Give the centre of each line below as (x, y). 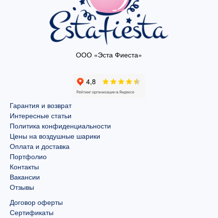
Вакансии (25, 177)
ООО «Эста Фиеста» (109, 55)
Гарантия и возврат (41, 105)
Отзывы (22, 187)
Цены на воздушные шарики (55, 136)
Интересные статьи (41, 116)
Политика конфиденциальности (60, 126)
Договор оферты (36, 202)
